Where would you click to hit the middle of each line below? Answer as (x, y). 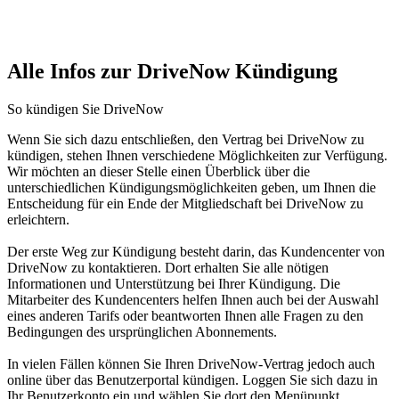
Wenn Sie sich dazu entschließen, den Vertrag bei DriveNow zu (186, 139)
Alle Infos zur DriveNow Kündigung (172, 72)
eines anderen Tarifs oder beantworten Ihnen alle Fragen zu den (185, 316)
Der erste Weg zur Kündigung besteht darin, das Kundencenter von (196, 252)
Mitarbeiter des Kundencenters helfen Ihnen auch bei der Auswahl (193, 300)
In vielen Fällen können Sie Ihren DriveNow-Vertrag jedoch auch (191, 364)
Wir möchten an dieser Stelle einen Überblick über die (159, 171)
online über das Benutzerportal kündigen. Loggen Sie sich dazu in (192, 380)
